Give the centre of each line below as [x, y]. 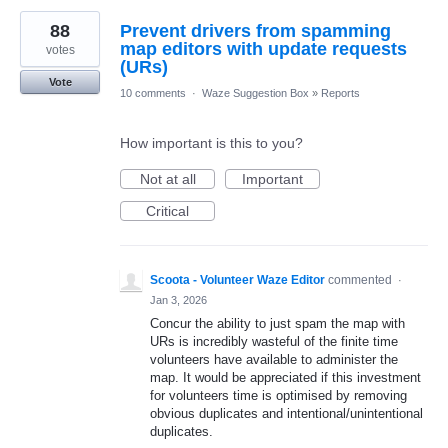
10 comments [153, 93]
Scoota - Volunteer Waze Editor [237, 280]
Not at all [167, 179]
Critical [167, 211]
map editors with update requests [263, 49]
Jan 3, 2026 [178, 300]
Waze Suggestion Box [255, 93]
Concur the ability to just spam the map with [277, 324]
